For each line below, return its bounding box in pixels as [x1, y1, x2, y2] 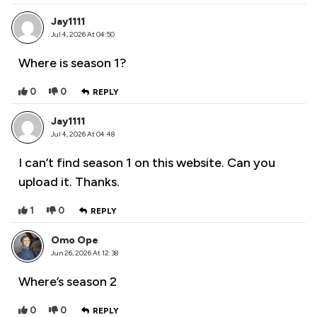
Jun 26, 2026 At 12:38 [51, 248, 118, 258]
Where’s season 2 [18, 274, 117, 290]
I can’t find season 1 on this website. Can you [18, 155, 275, 171]
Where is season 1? [18, 55, 127, 71]
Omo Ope [51, 234, 98, 247]
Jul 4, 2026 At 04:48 [51, 129, 115, 139]
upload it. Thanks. [18, 174, 120, 190]
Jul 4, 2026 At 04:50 [51, 30, 115, 40]
